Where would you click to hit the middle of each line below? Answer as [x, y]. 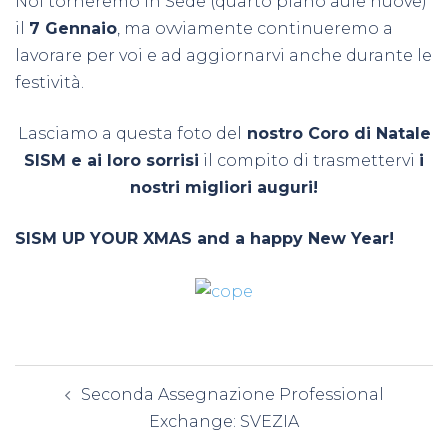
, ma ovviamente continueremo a [255, 29]
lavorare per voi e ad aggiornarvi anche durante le [223, 56]
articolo [63, 405]
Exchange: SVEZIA [224, 421]
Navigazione [92, 377]
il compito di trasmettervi [309, 161]
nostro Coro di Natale [336, 134]
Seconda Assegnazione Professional [232, 394]
